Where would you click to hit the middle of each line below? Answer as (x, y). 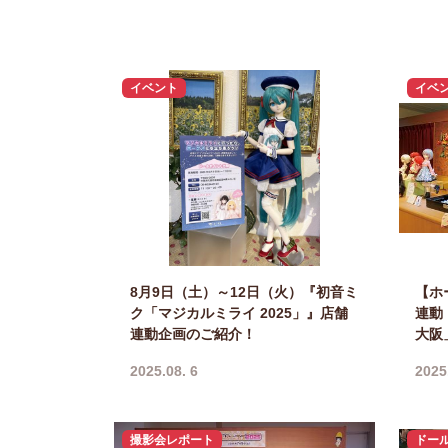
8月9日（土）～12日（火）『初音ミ (244, 291)
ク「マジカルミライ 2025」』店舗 (239, 312)
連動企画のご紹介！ (193, 333)
